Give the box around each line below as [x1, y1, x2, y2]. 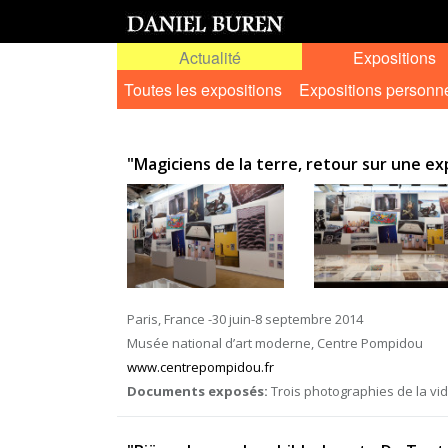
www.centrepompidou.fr [127, 358, 274, 376]
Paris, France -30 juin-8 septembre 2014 [127, 310, 363, 328]
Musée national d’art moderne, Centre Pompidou [127, 334, 423, 352]
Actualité [178, 46, 241, 69]
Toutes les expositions [124, 78, 282, 101]
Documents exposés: [127, 382, 268, 400]
